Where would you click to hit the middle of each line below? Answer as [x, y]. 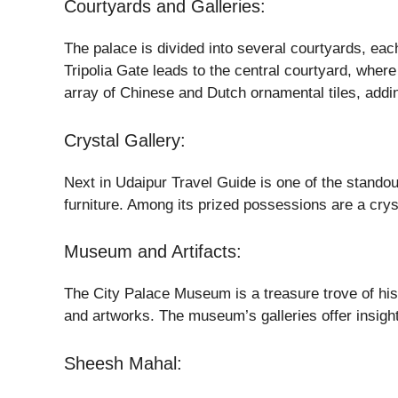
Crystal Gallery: [125, 140]
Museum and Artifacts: [153, 251]
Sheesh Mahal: [123, 363]
